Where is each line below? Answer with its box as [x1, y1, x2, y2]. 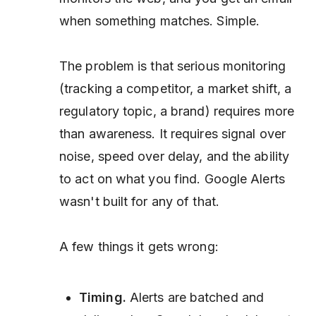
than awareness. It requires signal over [59, 126, 286, 141]
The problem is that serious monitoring [59, 59, 286, 73]
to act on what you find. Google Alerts [59, 171, 285, 186]
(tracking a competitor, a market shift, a [59, 81, 292, 96]
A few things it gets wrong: [59, 239, 219, 254]
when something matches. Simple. [59, 13, 260, 28]
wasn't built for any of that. [59, 194, 219, 209]
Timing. [79, 290, 126, 305]
